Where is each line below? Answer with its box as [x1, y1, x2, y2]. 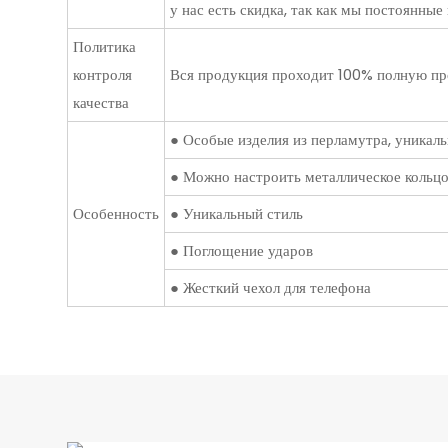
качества [72, 92, 129, 114]
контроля [72, 64, 132, 86]
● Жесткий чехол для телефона [169, 277, 371, 299]
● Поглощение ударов [169, 240, 313, 262]
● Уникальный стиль [169, 203, 303, 225]
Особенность [72, 203, 159, 225]
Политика [72, 36, 136, 58]
